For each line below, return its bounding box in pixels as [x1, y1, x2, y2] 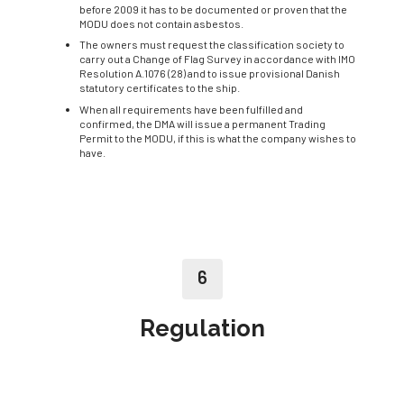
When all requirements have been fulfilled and [79, 102, 303, 115]
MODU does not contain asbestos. [79, 16, 243, 30]
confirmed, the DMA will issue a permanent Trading [79, 116, 326, 130]
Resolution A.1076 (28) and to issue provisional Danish [79, 67, 340, 80]
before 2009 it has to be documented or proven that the [79, 2, 347, 15]
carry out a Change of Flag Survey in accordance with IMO [79, 52, 355, 66]
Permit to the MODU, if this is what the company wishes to [79, 131, 356, 144]
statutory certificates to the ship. [79, 81, 240, 95]
